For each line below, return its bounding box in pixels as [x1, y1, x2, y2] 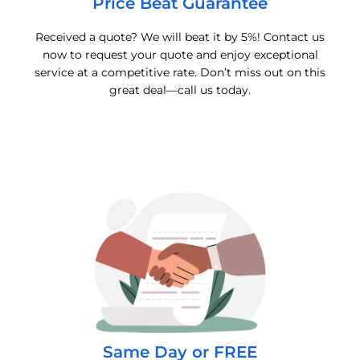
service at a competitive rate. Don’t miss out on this [35, 64, 325, 80]
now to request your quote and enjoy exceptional [42, 47, 318, 62]
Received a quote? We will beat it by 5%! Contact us [35, 29, 325, 44]
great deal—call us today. [109, 82, 251, 97]
